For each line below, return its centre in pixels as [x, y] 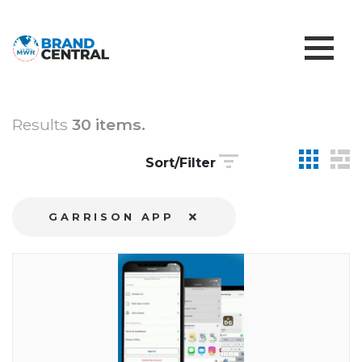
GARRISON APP [115, 217]
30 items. [109, 124]
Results [42, 124]
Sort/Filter [181, 163]
